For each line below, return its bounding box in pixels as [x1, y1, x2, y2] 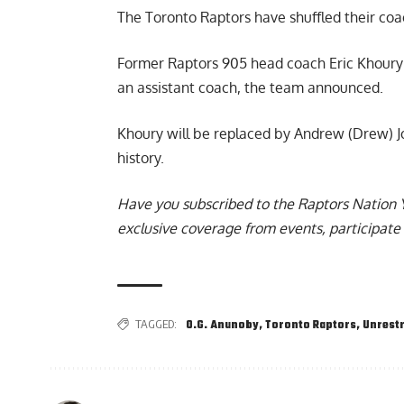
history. [117, 149, 164, 168]
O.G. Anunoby [186, 317, 259, 335]
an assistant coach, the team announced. [117, 78, 383, 97]
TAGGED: [135, 317, 177, 332]
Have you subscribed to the [117, 195, 298, 214]
